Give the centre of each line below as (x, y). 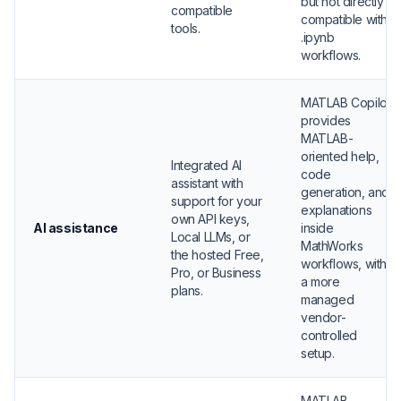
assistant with (207, 183)
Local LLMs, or (211, 237)
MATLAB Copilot (346, 102)
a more (320, 282)
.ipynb (318, 37)
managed (328, 299)
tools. (186, 28)
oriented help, (340, 156)
